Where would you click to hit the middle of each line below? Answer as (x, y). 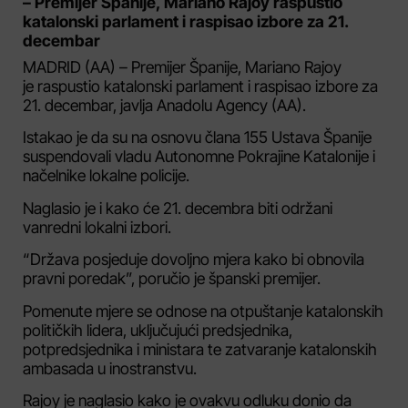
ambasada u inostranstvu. (110, 368)
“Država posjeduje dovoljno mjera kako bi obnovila (194, 260)
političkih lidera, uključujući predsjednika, (158, 330)
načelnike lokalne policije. (106, 176)
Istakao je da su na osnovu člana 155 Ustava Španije (197, 138)
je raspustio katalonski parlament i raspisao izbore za (200, 86)
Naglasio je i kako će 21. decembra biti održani (178, 208)
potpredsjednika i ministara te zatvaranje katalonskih (200, 349)
